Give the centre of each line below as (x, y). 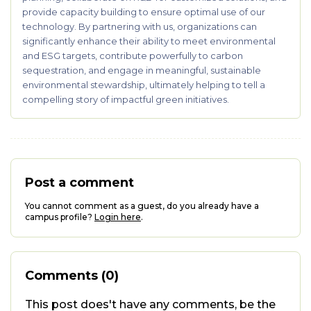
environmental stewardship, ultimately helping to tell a (144, 85)
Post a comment (79, 183)
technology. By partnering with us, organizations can (140, 26)
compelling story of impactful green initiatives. (126, 99)
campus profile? (59, 217)
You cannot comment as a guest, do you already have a (142, 206)
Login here (118, 217)
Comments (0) (72, 276)
